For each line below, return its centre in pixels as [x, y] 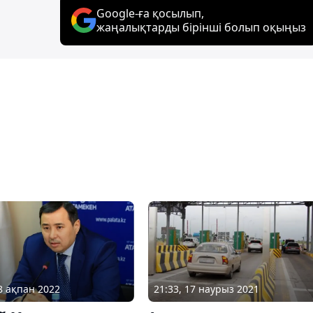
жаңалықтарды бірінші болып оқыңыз [201, 27]
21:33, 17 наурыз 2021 [206, 289]
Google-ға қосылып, [150, 13]
